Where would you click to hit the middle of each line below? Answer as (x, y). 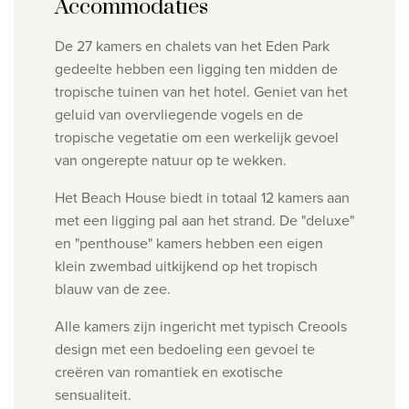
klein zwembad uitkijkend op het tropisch (186, 267)
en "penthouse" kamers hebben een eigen (189, 244)
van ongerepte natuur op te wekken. (173, 161)
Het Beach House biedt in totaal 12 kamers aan (202, 198)
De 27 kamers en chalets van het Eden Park (192, 47)
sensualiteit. (95, 395)
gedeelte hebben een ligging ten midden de (196, 69)
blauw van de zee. (115, 289)
